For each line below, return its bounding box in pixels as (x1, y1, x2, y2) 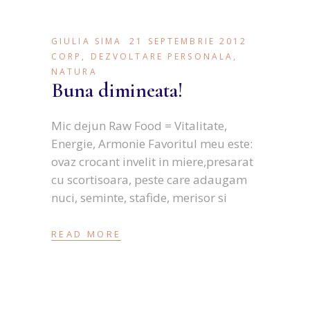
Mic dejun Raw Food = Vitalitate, (51, 117, 227, 134)
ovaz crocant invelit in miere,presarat (51, 153, 253, 170)
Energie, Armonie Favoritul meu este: (51, 135, 253, 152)
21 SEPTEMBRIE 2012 (129, 35, 248, 47)
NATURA (51, 65, 98, 77)
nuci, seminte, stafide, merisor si (51, 189, 227, 206)
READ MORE (51, 227, 122, 240)
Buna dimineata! (51, 77, 183, 103)
